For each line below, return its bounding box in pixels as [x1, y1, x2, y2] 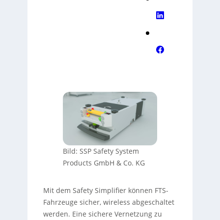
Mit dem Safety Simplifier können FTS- [43, 185, 168, 195]
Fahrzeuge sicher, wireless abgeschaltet [43, 197, 174, 207]
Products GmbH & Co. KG [62, 158, 145, 167]
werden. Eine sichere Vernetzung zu [43, 209, 162, 219]
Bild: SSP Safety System [62, 146, 139, 156]
